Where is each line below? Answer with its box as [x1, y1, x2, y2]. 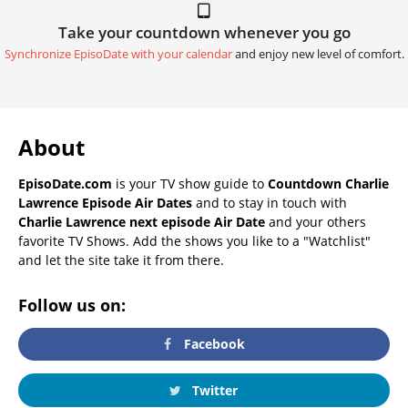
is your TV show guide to [112, 174, 268, 192]
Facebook [180, 335, 246, 353]
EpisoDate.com [18, 174, 112, 192]
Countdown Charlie [268, 174, 389, 192]
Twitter [188, 381, 238, 399]
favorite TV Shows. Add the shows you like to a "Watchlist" [18, 231, 371, 250]
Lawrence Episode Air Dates [18, 193, 192, 211]
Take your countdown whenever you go [57, 21, 351, 43]
